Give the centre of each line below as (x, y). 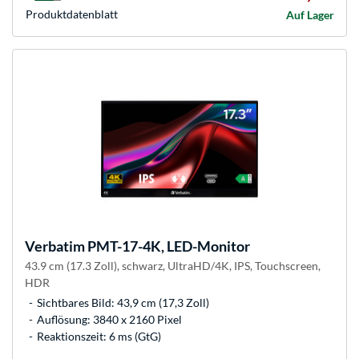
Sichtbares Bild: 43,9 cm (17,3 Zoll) (123, 303)
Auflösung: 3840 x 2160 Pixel (109, 320)
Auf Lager (310, 15)
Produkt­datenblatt (72, 14)
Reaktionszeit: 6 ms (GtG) (99, 337)
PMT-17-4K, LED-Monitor (167, 246)
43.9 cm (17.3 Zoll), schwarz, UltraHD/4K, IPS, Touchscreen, (173, 266)
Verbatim (55, 246)
